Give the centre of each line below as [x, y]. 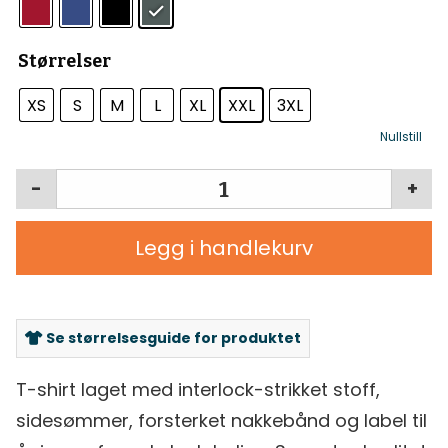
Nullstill [401, 137]
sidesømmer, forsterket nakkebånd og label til [221, 421]
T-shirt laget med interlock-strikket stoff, [198, 390]
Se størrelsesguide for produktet [172, 338]
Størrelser [64, 61]
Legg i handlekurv [224, 248]
